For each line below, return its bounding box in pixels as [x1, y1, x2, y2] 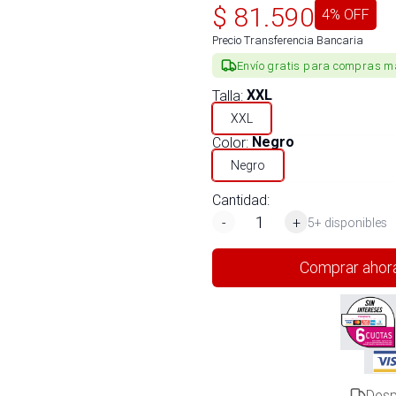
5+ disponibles [308, 214, 387, 231]
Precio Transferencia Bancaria [212, 33, 363, 48]
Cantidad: [212, 191, 270, 209]
